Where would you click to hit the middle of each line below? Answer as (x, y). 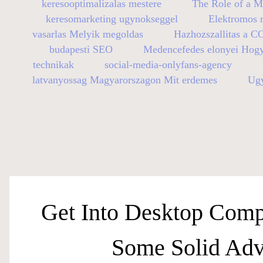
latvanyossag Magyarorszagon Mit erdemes (125, 80)
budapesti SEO (81, 49)
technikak (53, 64)
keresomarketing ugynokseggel (112, 18)
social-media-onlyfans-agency (168, 64)
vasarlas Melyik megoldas (88, 34)
